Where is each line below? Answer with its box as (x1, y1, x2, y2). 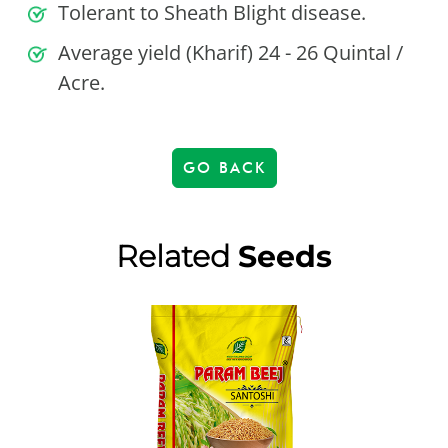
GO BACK (182, 159, 266, 178)
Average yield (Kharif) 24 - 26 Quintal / (58, 39, 404, 67)
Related (116, 238, 238, 276)
